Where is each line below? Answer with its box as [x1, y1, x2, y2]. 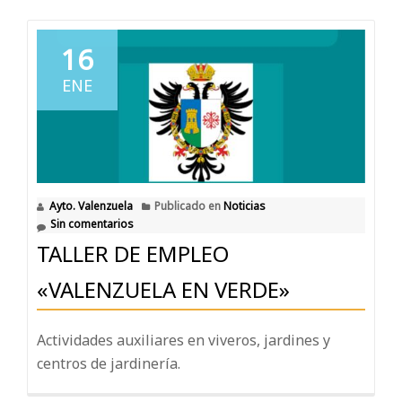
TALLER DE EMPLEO [37, 238, 229, 268]
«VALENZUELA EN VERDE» [37, 274, 290, 304]
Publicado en [154, 197, 223, 214]
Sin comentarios [50, 215, 134, 232]
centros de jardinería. [37, 353, 180, 373]
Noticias [223, 197, 266, 214]
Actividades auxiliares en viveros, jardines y [37, 329, 330, 350]
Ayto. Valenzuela [49, 197, 133, 214]
